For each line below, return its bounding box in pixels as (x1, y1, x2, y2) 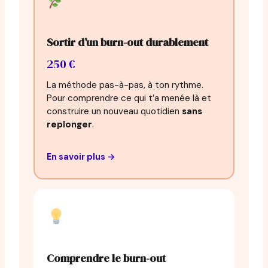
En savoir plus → (47, 151, 115, 162)
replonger (47, 118, 92, 130)
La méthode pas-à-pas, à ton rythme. (47, 78, 203, 91)
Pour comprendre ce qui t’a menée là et (47, 92, 211, 104)
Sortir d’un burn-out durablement (47, 34, 208, 50)
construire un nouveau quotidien (47, 105, 182, 117)
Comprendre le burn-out (47, 250, 166, 266)
